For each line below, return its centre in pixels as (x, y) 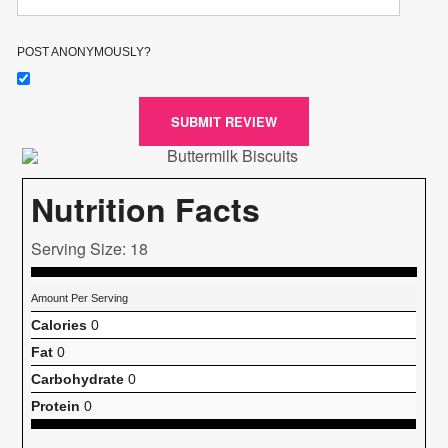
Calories (59, 324)
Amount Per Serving (80, 297)
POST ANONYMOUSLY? (84, 51)
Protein (56, 405)
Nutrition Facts (146, 208)
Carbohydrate (78, 378)
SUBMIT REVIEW (224, 121)
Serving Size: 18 (90, 248)
